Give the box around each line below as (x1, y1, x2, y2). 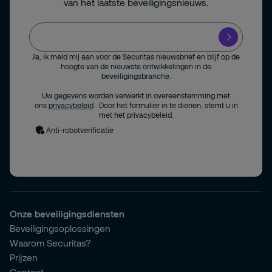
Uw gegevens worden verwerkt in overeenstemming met (42, 90, 230, 100)
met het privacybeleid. (98, 110, 174, 119)
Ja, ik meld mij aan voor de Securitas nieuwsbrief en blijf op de (32, 52, 240, 61)
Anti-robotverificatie (46, 125, 114, 134)
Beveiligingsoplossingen (10, 222, 110, 234)
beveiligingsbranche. (101, 71, 171, 80)
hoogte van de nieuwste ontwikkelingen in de (61, 61, 211, 70)
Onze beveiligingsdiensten (10, 208, 124, 219)
